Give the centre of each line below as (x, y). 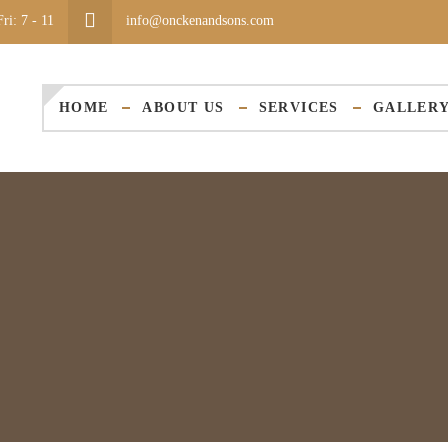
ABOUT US (183, 107)
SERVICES (298, 107)
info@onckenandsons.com (198, 21)
